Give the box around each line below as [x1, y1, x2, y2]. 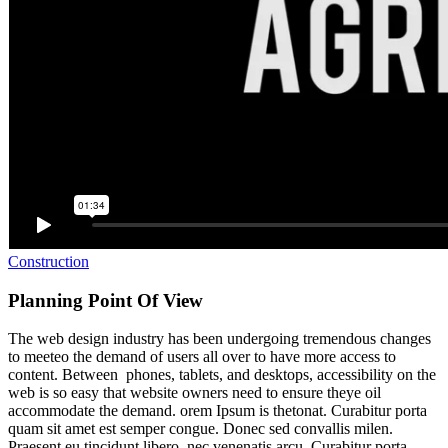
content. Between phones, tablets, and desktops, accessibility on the [8, 366, 436, 384]
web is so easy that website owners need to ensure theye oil [8, 384, 381, 402]
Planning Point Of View [8, 289, 203, 311]
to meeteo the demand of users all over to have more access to [8, 348, 396, 366]
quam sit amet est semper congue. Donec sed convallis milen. [8, 420, 393, 438]
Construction [8, 253, 89, 270]
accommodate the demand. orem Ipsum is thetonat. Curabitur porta [8, 402, 427, 420]
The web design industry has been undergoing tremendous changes [8, 330, 431, 348]
